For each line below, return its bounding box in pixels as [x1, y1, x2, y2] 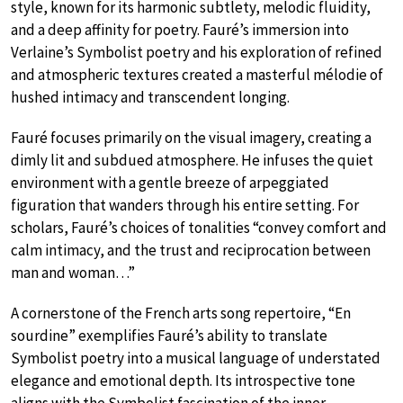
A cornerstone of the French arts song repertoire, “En [11, 302, 351, 323]
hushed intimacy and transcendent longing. [11, 86, 290, 107]
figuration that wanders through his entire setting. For [11, 194, 359, 215]
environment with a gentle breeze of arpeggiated [11, 172, 329, 193]
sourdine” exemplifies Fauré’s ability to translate [11, 325, 327, 345]
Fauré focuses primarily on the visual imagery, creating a [11, 127, 372, 148]
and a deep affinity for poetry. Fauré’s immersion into [11, 19, 349, 40]
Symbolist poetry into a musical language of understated [11, 347, 381, 368]
